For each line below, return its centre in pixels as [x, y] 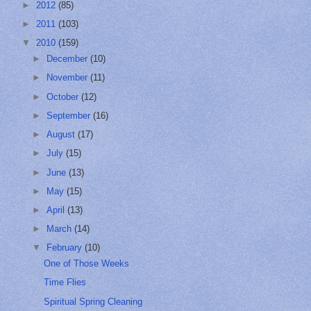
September [70, 115]
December [69, 59]
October [64, 96]
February [66, 248]
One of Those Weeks [87, 264]
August [62, 135]
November [69, 78]
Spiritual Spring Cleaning [93, 301]
